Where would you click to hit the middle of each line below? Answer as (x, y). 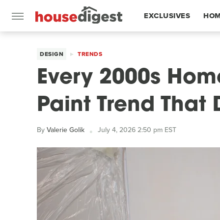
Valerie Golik (66, 130)
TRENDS (90, 54)
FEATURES (163, 47)
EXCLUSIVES (167, 16)
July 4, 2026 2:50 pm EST (137, 130)
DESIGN (52, 54)
